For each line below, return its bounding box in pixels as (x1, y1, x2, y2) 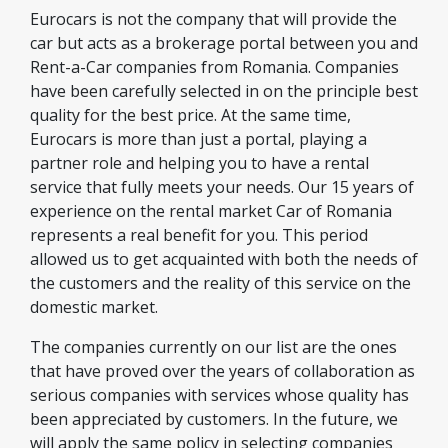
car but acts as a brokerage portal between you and (30, 32, 418, 54)
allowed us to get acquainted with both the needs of (30, 248, 418, 270)
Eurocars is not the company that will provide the (30, 8, 397, 30)
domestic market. (30, 296, 158, 318)
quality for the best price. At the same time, (30, 104, 351, 126)
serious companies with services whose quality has (30, 384, 409, 406)
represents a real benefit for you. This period (30, 224, 368, 246)
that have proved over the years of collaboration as (30, 360, 415, 382)
